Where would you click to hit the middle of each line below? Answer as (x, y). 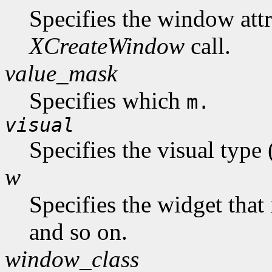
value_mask (61, 73)
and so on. (78, 232)
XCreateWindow (107, 46)
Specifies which (108, 101)
